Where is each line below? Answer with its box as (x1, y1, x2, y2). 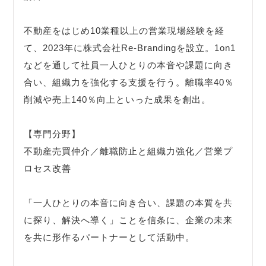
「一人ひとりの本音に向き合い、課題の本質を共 (24, 198, 233, 208)
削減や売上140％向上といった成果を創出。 (24, 94, 211, 105)
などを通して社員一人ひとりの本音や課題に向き (24, 60, 233, 71)
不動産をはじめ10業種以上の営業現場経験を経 (24, 26, 225, 36)
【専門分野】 (24, 129, 81, 140)
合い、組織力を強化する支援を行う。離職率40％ (24, 77, 235, 88)
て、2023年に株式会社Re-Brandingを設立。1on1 (24, 43, 236, 53)
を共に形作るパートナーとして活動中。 (24, 232, 195, 243)
